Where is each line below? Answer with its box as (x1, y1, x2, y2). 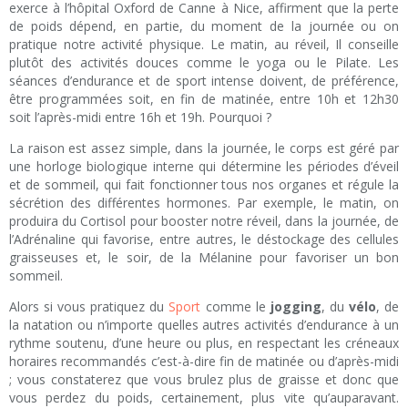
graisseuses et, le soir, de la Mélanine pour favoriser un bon (9, 249, 399, 267)
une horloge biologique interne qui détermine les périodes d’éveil (9, 158, 399, 176)
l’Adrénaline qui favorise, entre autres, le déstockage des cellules (9, 230, 399, 249)
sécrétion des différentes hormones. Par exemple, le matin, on (9, 194, 399, 212)
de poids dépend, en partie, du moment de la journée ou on (9, 17, 399, 36)
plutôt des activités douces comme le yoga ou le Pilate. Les (9, 54, 399, 72)
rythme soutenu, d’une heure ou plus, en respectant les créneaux (9, 334, 399, 352)
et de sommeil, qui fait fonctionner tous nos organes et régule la (9, 176, 399, 194)
